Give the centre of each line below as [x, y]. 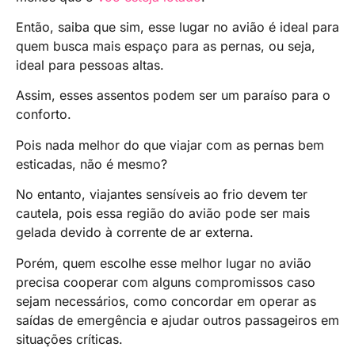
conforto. [44, 115]
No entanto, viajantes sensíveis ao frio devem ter [162, 195]
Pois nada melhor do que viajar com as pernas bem [170, 145]
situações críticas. [69, 339]
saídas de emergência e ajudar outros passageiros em [177, 320]
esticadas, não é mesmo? [92, 164]
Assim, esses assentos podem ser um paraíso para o [173, 95]
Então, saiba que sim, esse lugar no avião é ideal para [177, 27]
